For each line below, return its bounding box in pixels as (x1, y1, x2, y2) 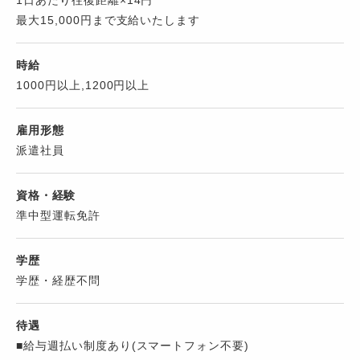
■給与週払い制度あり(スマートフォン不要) (16, 339, 250, 353)
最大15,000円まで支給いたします (16, 14, 201, 27)
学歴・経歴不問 (16, 274, 100, 288)
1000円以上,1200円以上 (16, 79, 150, 92)
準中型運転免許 (16, 209, 100, 223)
